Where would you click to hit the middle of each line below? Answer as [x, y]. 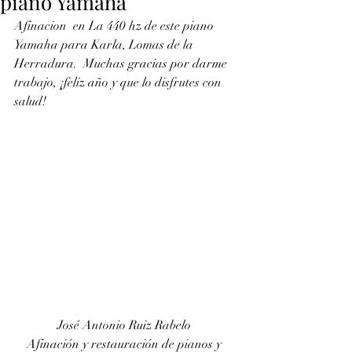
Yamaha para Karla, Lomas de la [105, 45]
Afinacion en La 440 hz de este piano [115, 26]
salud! [30, 101]
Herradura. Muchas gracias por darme [122, 64]
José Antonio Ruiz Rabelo [126, 325]
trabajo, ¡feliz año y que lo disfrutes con [121, 82]
